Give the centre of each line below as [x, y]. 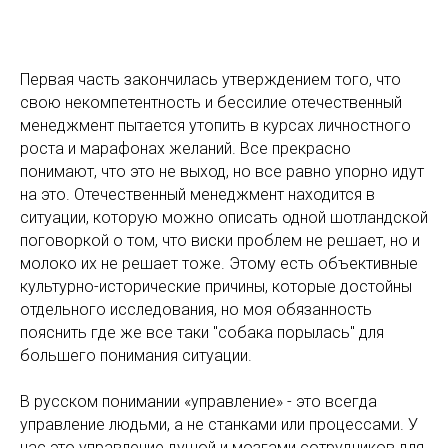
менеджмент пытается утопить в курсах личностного [215, 125]
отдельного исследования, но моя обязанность [196, 309]
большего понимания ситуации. [136, 355]
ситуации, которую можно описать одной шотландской [224, 217]
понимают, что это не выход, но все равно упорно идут [222, 171]
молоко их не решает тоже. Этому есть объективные [219, 263]
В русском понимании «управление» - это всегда [198, 401]
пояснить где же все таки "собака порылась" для [202, 332]
